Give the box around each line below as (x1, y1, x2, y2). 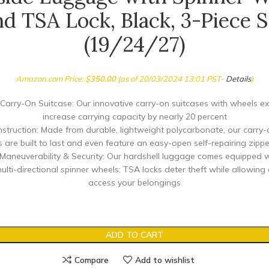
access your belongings (88, 177, 181, 188)
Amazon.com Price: (16, 74, 85, 83)
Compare (74, 254, 109, 265)
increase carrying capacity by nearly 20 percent (42, 111, 227, 122)
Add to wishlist (134, 254, 195, 265)
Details (226, 74, 251, 83)
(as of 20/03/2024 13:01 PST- (116, 74, 226, 83)
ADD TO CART (106, 229, 163, 240)
